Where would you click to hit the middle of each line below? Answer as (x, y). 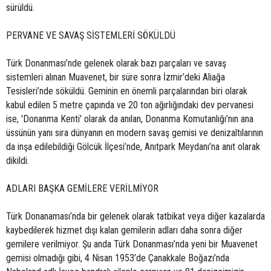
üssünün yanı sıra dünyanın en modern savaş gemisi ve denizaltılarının (135, 133)
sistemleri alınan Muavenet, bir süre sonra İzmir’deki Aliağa (116, 77)
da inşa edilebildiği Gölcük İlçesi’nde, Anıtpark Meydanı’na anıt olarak (133, 147)
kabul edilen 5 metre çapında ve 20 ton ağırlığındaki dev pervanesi (130, 105)
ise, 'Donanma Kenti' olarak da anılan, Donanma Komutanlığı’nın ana (130, 119)
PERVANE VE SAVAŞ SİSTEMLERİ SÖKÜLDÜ (91, 35)
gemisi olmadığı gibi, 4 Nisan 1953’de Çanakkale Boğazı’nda (118, 258)
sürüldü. (20, 8)
